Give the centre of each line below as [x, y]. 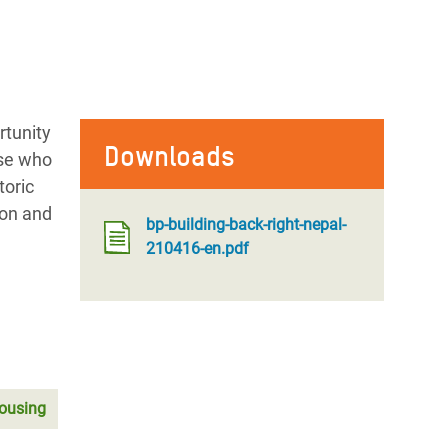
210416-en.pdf [197, 248]
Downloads [169, 156]
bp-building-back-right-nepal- [246, 224]
